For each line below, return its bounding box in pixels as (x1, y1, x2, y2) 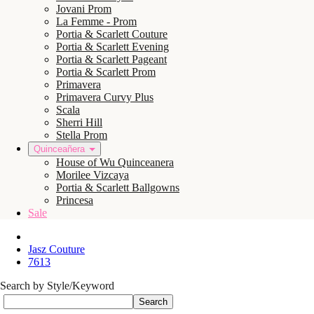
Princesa (56, 194, 93, 206)
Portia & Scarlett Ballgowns (56, 182, 179, 193)
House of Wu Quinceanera (56, 156, 174, 168)
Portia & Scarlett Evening (56, 41, 169, 53)
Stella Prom (56, 129, 107, 141)
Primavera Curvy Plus (56, 91, 153, 103)
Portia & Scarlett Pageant (56, 53, 167, 65)
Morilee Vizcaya (56, 169, 129, 181)
